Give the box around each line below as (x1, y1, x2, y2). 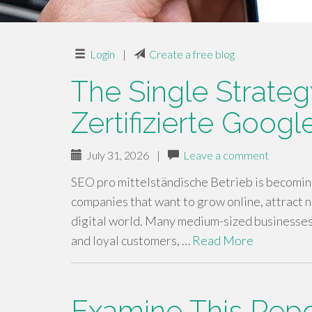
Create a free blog (149, 47, 235, 61)
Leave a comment (183, 148, 269, 162)
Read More (192, 233, 253, 248)
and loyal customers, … (71, 233, 192, 248)
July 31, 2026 (82, 148, 149, 162)
